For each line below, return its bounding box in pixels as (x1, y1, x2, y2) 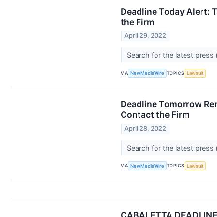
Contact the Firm (121, 109, 190, 120)
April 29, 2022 (124, 32, 167, 40)
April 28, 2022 (124, 124, 167, 132)
